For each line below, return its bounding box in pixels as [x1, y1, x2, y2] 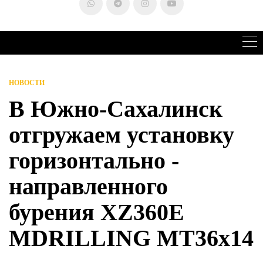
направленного [9, 173, 168, 200]
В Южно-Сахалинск [9, 96, 222, 123]
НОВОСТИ [9, 79, 45, 87]
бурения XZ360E [9, 199, 184, 226]
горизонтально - [9, 147, 179, 174]
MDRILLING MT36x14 [9, 225, 254, 252]
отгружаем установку [9, 122, 234, 149]
